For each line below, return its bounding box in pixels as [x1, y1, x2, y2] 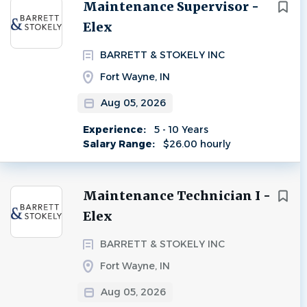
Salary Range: [83, 138, 158, 150]
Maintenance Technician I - [83, 188, 271, 204]
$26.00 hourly [160, 138, 230, 150]
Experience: [83, 123, 149, 136]
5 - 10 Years [151, 123, 208, 136]
